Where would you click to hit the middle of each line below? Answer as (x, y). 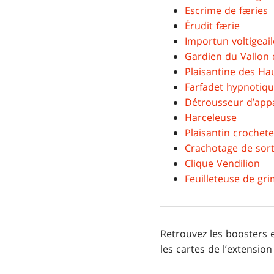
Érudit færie (212, 26)
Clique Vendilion (222, 164)
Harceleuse (211, 118)
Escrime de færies (226, 11)
